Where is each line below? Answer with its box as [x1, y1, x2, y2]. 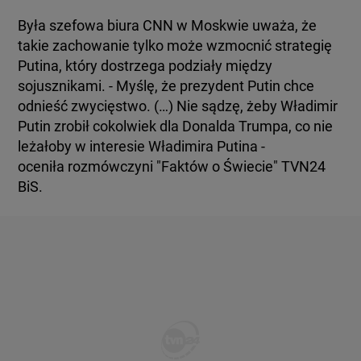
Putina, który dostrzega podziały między [18, 57, 273, 74]
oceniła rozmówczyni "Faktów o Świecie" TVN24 [18, 158, 326, 175]
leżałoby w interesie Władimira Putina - [18, 138, 266, 155]
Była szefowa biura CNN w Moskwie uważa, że [18, 17, 317, 34]
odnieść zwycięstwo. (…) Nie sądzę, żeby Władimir [18, 98, 338, 114]
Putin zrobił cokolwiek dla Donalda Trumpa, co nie [18, 118, 334, 135]
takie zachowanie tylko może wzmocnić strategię [18, 37, 333, 54]
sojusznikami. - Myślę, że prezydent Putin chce [18, 77, 315, 94]
